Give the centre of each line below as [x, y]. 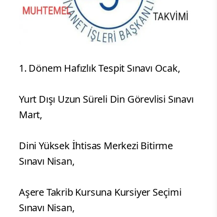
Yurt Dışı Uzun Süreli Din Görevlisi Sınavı [106, 99]
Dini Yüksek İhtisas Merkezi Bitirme [96, 146]
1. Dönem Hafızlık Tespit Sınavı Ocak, [100, 68]
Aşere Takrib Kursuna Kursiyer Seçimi [100, 192]
